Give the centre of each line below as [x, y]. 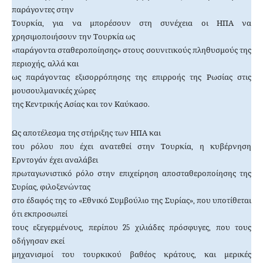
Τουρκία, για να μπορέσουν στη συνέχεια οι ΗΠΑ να [131, 23]
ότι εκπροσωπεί [40, 214]
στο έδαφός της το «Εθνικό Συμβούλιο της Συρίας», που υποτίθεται [131, 201]
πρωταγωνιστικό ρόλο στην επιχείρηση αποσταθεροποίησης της [131, 174]
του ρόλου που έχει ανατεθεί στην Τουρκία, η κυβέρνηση [131, 147]
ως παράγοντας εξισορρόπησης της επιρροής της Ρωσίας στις [131, 77]
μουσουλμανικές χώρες [54, 91]
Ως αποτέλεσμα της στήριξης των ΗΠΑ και [86, 133]
